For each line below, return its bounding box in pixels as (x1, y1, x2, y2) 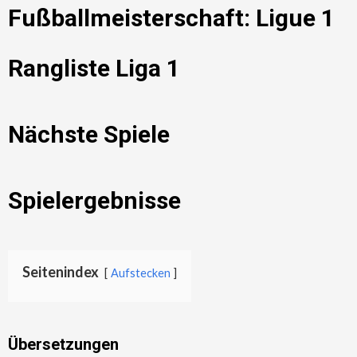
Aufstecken (111, 266, 171, 280)
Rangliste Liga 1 (8, 54, 180, 83)
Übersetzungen (8, 335, 119, 355)
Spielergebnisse (8, 186, 181, 215)
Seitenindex (22, 263, 99, 281)
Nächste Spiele (8, 120, 170, 149)
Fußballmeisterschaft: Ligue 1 (8, 4, 335, 33)
